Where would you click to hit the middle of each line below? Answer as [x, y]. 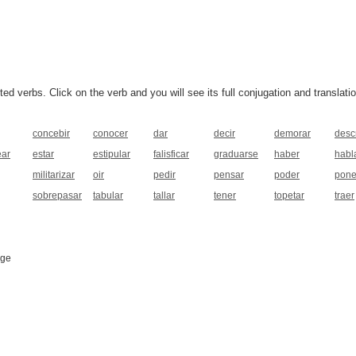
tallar [164, 195]
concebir [51, 133]
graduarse [236, 154]
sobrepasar [57, 195]
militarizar [54, 175]
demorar [292, 133]
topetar [289, 195]
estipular [112, 154]
